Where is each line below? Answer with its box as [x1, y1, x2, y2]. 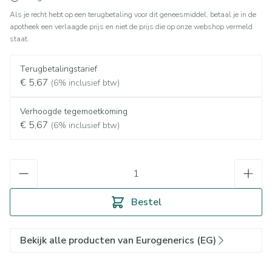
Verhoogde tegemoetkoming [20, 106, 127, 117]
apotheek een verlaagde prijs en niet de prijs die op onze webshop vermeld [10, 22, 253, 32]
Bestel [131, 195, 161, 209]
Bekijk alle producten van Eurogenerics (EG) [20, 234, 216, 247]
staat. [10, 34, 29, 44]
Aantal [9, 158, 37, 172]
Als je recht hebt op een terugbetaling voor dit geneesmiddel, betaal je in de [10, 10, 256, 19]
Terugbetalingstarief [20, 63, 97, 75]
